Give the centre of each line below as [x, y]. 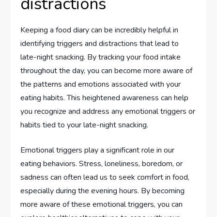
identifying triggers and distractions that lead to [100, 44]
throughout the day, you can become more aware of [107, 71]
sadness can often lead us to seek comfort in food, [105, 178]
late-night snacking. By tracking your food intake [101, 57]
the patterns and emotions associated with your [101, 85]
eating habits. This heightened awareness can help [105, 98]
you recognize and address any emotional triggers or [108, 112]
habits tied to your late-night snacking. [85, 125]
